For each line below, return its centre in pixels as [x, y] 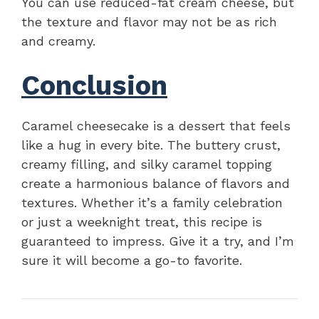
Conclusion [94, 85]
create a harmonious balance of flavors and [156, 183]
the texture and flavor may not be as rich [149, 21]
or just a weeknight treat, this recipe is [142, 221]
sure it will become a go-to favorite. [132, 260]
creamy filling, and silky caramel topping [147, 164]
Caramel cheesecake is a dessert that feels [156, 125]
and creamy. [58, 41]
